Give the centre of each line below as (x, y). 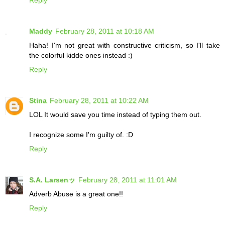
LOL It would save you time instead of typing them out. (115, 115)
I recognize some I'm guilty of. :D (81, 135)
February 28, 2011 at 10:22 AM (99, 101)
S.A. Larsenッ (52, 180)
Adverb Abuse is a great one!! (76, 194)
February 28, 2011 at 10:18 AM (105, 31)
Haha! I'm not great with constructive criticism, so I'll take (125, 45)
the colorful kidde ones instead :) (81, 55)
